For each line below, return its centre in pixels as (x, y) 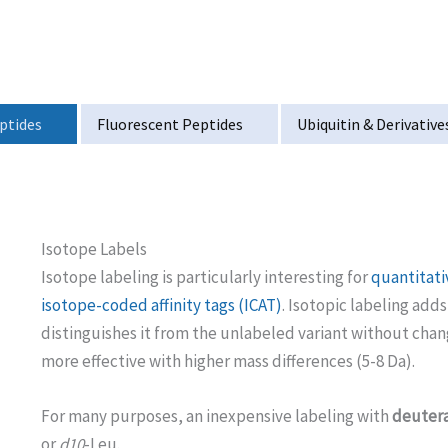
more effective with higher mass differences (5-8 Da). (227, 361)
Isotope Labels (93, 249)
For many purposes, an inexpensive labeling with (216, 416)
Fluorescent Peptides (169, 124)
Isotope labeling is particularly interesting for (205, 277)
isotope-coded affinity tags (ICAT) (161, 305)
